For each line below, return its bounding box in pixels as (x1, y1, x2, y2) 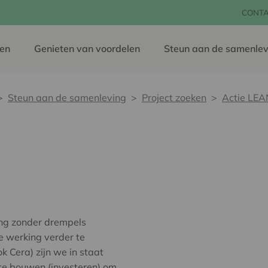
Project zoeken (142, 92, 206, 103)
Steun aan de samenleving (8, 92, 126, 103)
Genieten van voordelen (34, 42, 140, 54)
